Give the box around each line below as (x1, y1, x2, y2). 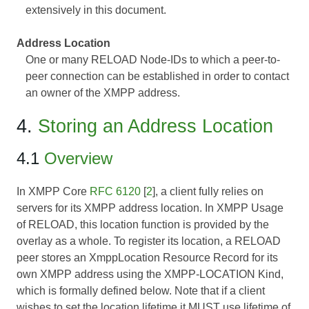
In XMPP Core (17, 186, 90, 198)
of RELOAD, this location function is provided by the (17, 219, 269, 231)
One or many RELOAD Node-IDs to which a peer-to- (25, 54, 280, 66)
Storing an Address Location (38, 115, 273, 137)
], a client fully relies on (152, 186, 263, 198)
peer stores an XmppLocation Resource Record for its (17, 252, 278, 264)
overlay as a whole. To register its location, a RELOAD (17, 235, 281, 248)
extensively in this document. (25, 4, 166, 17)
